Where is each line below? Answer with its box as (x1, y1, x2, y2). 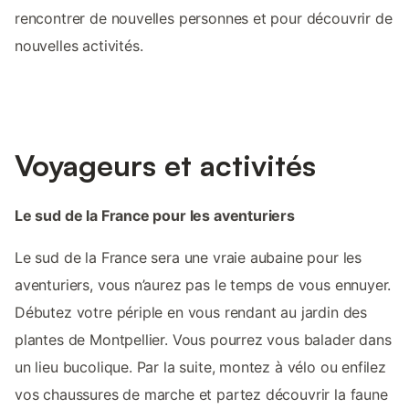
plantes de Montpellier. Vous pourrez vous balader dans (15, 330, 392, 349)
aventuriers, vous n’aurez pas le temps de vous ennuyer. (15, 275, 392, 294)
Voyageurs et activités (15, 146, 316, 184)
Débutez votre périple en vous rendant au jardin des (15, 302, 368, 321)
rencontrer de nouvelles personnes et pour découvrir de (15, 8, 393, 27)
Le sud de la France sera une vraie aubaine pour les (15, 247, 362, 267)
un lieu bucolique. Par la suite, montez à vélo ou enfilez (15, 357, 386, 376)
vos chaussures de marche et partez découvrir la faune (15, 384, 388, 404)
